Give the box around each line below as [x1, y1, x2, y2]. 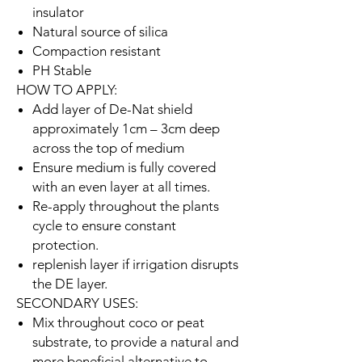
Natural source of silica [32, 23, 168, 40]
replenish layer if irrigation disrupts [32, 255, 238, 272]
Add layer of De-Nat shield [32, 100, 192, 117]
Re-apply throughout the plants [32, 197, 219, 214]
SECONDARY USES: [16, 294, 138, 311]
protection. [32, 236, 99, 253]
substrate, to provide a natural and [32, 333, 238, 350]
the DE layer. [32, 275, 107, 292]
